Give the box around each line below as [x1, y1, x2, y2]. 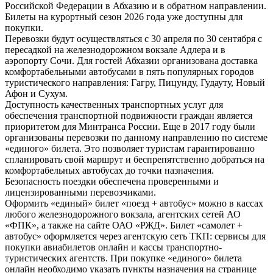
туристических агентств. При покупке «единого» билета [5, 253, 242, 264]
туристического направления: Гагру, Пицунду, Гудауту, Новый [5, 77, 265, 88]
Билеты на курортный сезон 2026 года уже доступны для [5, 12, 243, 23]
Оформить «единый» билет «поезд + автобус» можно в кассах [5, 198, 263, 209]
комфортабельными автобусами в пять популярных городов [5, 66, 254, 77]
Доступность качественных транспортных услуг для [5, 99, 223, 110]
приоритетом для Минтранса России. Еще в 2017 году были [5, 121, 255, 132]
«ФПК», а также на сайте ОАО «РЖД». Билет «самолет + [5, 220, 243, 231]
